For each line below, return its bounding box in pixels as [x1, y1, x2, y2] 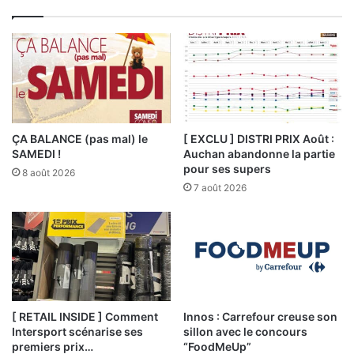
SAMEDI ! [12, 146, 61, 160]
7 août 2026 [194, 181, 247, 194]
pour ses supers [183, 161, 271, 175]
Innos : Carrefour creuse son [183, 310, 337, 324]
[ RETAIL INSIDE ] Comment [12, 310, 158, 324]
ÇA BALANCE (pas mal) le [12, 131, 148, 145]
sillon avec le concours [183, 325, 307, 339]
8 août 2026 [22, 166, 75, 179]
